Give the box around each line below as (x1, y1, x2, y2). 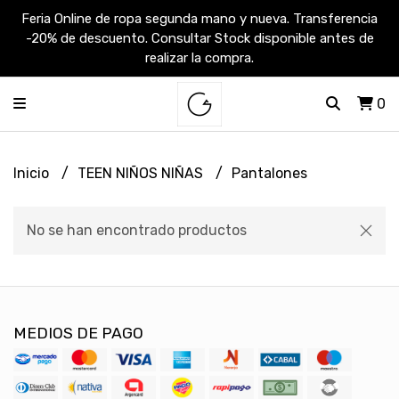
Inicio (13, 165, 53, 182)
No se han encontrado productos (27, 222, 247, 239)
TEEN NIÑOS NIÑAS (77, 165, 207, 182)
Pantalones (232, 165, 307, 182)
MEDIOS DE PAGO (13, 324, 143, 342)
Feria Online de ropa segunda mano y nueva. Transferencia (21, 11, 378, 27)
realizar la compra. (145, 50, 254, 66)
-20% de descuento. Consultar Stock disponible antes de (25, 30, 374, 46)
